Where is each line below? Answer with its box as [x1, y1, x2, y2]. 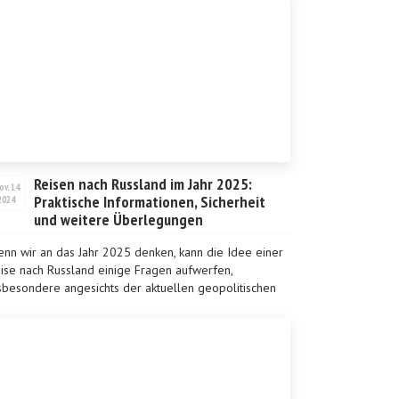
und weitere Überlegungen [34, 209, 203, 230]
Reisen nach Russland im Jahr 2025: [34, 174, 252, 194]
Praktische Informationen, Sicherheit [34, 191, 265, 212]
